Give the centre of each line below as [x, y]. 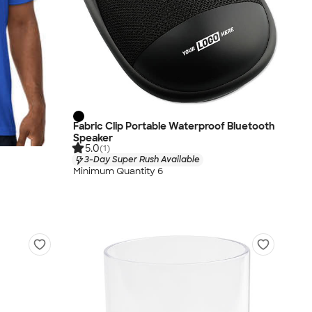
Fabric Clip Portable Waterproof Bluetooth [174, 126]
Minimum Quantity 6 [118, 171]
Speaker [93, 138]
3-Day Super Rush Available [142, 160]
